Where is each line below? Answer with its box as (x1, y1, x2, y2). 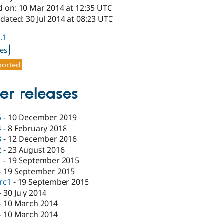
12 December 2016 (8, 133, 77, 145)
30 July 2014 (3, 187, 47, 198)
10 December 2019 (8, 112, 77, 123)
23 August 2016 (8, 144, 65, 155)
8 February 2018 (8, 123, 67, 134)
